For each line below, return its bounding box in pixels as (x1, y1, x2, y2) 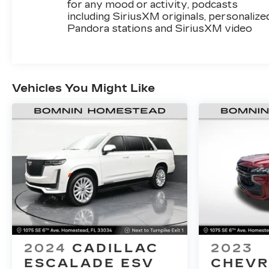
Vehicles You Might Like (12, 82, 155, 95)
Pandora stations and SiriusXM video (67, 23, 253, 35)
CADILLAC (72, 241, 159, 256)
